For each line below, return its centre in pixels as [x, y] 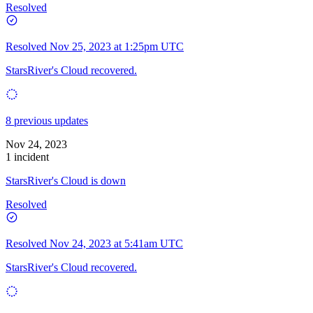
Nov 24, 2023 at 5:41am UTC [116, 243]
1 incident [27, 156]
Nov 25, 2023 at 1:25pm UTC [117, 46]
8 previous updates [47, 120]
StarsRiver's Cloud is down [66, 180]
